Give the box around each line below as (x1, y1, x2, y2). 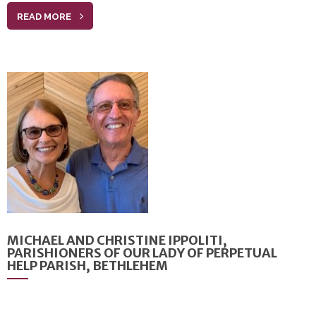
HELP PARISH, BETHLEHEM (7, 257, 168, 274)
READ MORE (17, 11, 71, 23)
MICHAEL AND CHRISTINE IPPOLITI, (7, 232, 227, 249)
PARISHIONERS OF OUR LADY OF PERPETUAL (7, 245, 277, 262)
